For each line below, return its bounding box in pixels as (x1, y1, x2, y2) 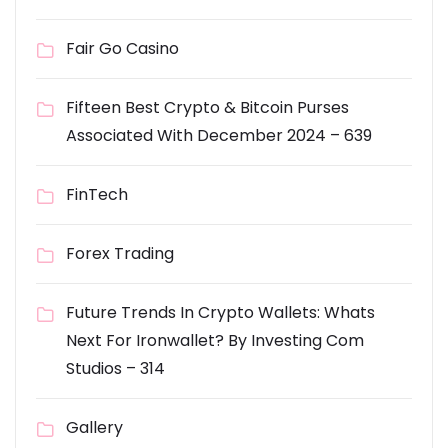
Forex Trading (66, 242, 174, 265)
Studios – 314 (66, 357, 165, 380)
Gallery (66, 416, 123, 439)
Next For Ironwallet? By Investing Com (66, 329, 364, 352)
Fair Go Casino (66, 37, 179, 60)
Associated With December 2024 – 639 (66, 124, 372, 147)
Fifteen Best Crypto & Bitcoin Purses (66, 96, 349, 119)
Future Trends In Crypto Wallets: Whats (66, 301, 375, 324)
